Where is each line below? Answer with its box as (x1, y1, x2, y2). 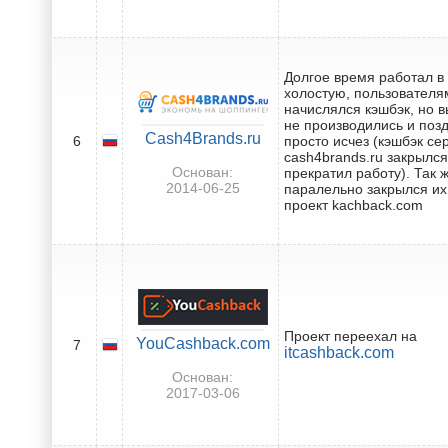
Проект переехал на (284, 327, 417, 344)
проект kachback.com (284, 196, 423, 213)
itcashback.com (284, 343, 394, 361)
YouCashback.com (135, 334, 270, 352)
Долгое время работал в (284, 68, 444, 85)
